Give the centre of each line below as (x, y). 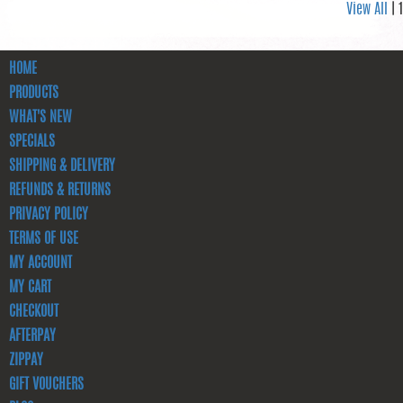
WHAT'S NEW (40, 118)
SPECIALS (32, 142)
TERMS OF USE (44, 239)
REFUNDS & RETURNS (60, 191)
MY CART (30, 288)
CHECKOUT (34, 312)
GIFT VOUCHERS (46, 385)
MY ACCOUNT (40, 264)
